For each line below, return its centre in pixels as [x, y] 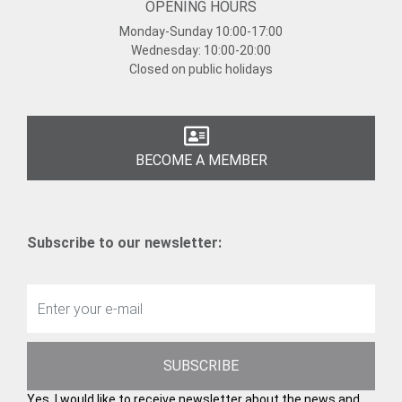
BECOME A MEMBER [201, 161]
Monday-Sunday [167, 32]
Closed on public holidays [201, 70]
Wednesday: [167, 51]
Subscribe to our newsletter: [124, 243]
